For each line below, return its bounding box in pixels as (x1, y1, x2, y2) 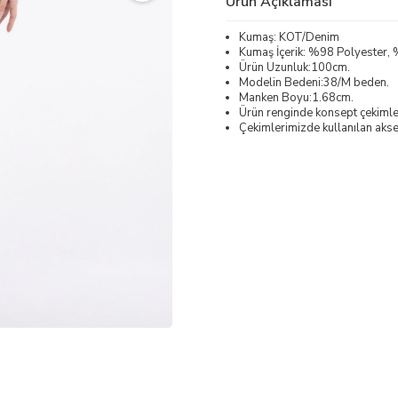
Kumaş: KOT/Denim (239, 28, 339, 45)
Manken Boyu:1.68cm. (239, 89, 354, 106)
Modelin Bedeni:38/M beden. (239, 74, 389, 91)
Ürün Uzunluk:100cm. (239, 59, 350, 76)
